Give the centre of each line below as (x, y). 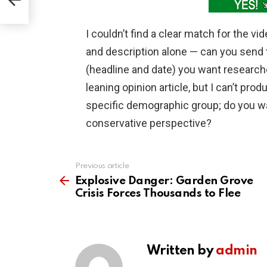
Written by (181, 251)
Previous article (102, 166)
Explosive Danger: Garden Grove (164, 181)
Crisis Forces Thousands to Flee (158, 194)
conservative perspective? (149, 123)
